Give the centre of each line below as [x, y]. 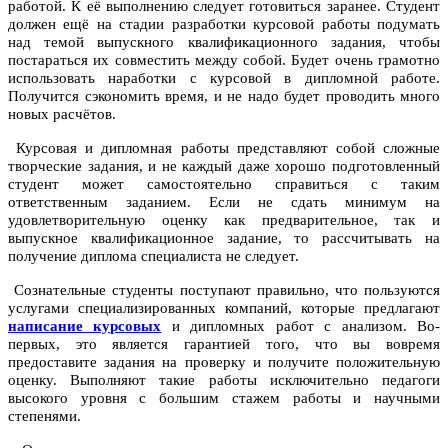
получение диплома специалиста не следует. [153, 256]
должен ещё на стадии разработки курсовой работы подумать [224, 24]
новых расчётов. [62, 114]
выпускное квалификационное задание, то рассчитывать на [224, 238]
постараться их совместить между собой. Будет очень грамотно [224, 60]
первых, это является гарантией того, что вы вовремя [224, 344]
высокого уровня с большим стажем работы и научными [224, 398]
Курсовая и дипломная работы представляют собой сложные [224, 148]
